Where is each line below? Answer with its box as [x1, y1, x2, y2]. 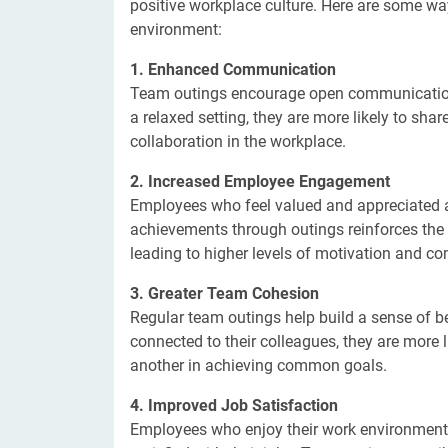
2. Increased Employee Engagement [130, 172, 390, 191]
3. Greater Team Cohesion [130, 284, 319, 303]
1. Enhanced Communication [130, 60, 336, 79]
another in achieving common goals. [130, 356, 387, 375]
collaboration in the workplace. [130, 132, 346, 151]
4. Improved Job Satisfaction [130, 396, 338, 415]
